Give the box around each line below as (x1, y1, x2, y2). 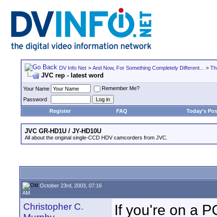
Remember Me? (102, 85, 139, 92)
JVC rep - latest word (41, 72, 104, 79)
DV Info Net (59, 65, 86, 71)
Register (49, 108, 71, 114)
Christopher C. (23, 201, 83, 212)
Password (23, 96, 47, 102)
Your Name (23, 86, 49, 92)
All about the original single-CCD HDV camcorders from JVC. (25, 135, 168, 140)
